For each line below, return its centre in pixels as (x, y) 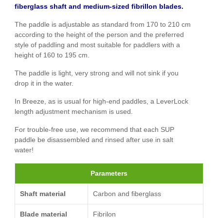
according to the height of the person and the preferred (99, 34)
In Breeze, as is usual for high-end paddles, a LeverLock (101, 101)
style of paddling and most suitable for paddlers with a (97, 45)
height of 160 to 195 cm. (52, 55)
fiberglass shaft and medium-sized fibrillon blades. (99, 6)
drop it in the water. (44, 83)
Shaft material (43, 193)
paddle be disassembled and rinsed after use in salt (94, 139)
